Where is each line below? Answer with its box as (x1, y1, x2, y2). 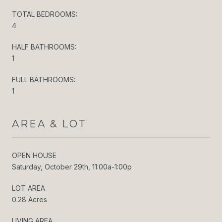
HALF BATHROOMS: (12, 42, 76, 51)
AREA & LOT (12, 117, 87, 130)
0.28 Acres (12, 195, 47, 204)
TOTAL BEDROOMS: (12, 9, 77, 18)
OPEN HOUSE (12, 151, 56, 160)
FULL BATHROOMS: (12, 75, 75, 84)
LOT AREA (12, 183, 45, 192)
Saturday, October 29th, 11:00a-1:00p (12, 162, 132, 171)
